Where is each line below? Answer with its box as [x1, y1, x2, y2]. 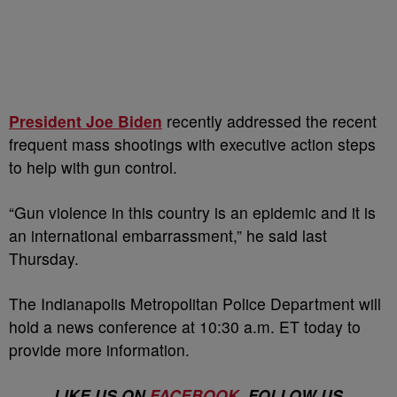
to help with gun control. [9, 156, 177, 179]
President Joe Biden [9, 110, 162, 133]
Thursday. [9, 247, 79, 270]
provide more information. [9, 339, 190, 362]
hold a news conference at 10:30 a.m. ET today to [9, 315, 361, 339]
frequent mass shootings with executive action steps [9, 133, 376, 156]
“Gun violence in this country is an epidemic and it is [9, 201, 376, 224]
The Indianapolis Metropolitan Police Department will [9, 292, 381, 315]
